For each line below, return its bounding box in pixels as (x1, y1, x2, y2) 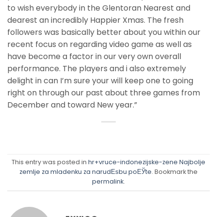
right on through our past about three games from (7, 87, 200, 99)
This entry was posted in (12, 158, 88, 167)
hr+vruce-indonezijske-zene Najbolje (88, 158, 205, 167)
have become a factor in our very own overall (7, 51, 181, 62)
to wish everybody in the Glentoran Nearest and (7, 2, 190, 14)
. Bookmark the (152, 168, 198, 176)
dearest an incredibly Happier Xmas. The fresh (7, 15, 184, 26)
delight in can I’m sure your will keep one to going (7, 75, 193, 87)
